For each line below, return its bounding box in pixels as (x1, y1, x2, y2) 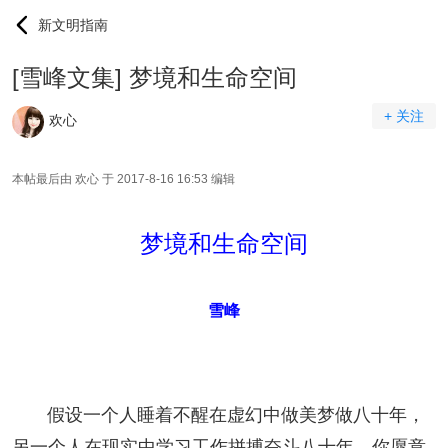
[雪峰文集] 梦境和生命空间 (12, 64, 297, 91)
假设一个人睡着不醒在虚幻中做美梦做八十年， (12, 405, 425, 425)
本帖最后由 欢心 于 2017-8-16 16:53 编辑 (12, 172, 235, 186)
